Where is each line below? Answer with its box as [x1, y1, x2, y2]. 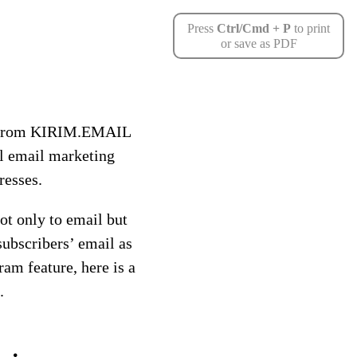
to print [291, 22, 330, 35]
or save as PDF [220, 37, 297, 50]
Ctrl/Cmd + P [217, 22, 291, 35]
